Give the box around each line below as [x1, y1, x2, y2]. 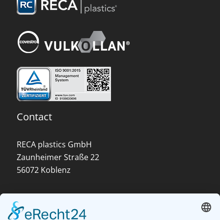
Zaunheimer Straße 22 [16, 152, 99, 163]
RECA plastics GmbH [16, 139, 92, 150]
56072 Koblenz [16, 165, 71, 176]
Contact [16, 110, 52, 124]
